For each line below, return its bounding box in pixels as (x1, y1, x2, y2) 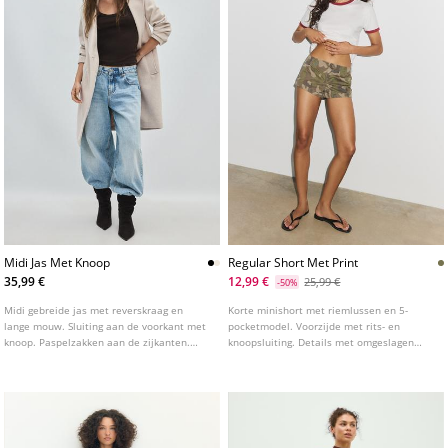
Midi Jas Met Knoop (4, 253, 111, 271)
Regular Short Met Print (228, 253, 359, 271)
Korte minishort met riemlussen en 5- (228, 302, 409, 317)
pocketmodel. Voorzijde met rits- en (228, 318, 401, 333)
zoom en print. (228, 350, 299, 365)
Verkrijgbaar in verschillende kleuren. (4, 350, 184, 365)
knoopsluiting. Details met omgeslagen (228, 334, 415, 349)
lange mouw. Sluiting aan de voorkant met (4, 318, 207, 333)
